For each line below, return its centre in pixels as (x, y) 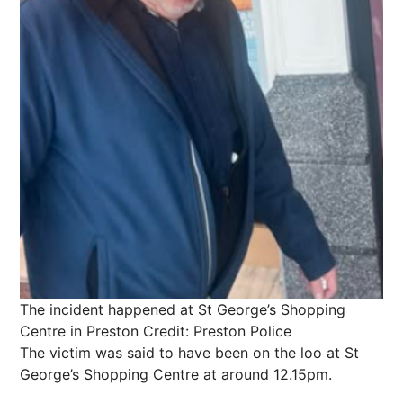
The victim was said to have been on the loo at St (189, 353)
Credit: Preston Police (217, 331)
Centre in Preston (79, 331)
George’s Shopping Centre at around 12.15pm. (176, 375)
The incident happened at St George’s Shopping (183, 310)
